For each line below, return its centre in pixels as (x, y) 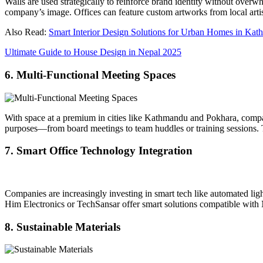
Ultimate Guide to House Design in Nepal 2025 (93, 52)
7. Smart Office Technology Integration (99, 151)
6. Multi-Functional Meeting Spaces (90, 75)
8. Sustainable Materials (63, 227)
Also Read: (27, 32)
